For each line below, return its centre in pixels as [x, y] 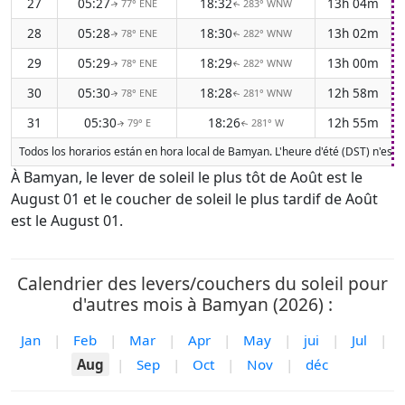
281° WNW [268, 93]
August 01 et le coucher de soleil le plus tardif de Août [194, 199]
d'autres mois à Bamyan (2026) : [202, 304]
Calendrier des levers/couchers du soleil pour [202, 283]
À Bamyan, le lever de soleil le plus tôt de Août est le [187, 177]
